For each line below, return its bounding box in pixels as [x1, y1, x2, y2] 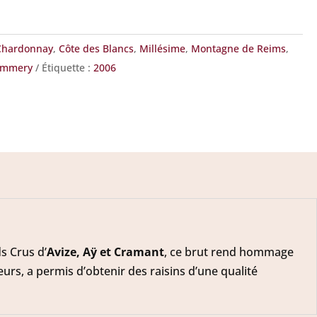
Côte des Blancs [58, 42, 134, 56]
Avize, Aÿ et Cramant [47, 243, 164, 260]
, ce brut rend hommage [164, 243, 294, 260]
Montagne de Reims [190, 42, 286, 56]
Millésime [139, 42, 185, 56]
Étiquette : [41, 61, 93, 75]
